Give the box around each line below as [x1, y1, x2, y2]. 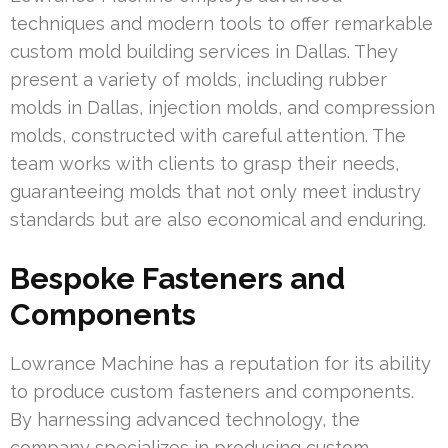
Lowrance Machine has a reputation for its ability [10, 353, 431, 375]
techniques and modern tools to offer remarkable [10, 13, 433, 35]
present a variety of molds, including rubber [10, 69, 387, 91]
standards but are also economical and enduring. [10, 209, 426, 231]
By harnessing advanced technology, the [10, 409, 360, 431]
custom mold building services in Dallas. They [10, 41, 398, 63]
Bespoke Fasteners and [10, 261, 345, 297]
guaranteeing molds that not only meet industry [10, 181, 421, 203]
